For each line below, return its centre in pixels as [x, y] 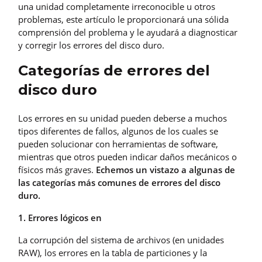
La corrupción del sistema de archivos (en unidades [121, 239]
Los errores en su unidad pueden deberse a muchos [123, 118]
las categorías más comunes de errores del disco [119, 182]
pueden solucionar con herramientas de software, [118, 144]
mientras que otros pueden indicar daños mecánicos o [127, 156]
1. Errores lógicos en [60, 217]
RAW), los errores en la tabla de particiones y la [113, 252]
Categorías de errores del [114, 70]
